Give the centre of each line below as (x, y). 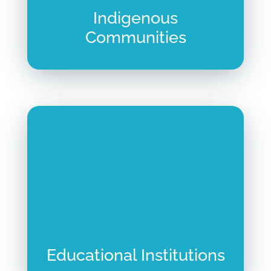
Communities (135, 38)
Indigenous (135, 18)
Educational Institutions (135, 255)
